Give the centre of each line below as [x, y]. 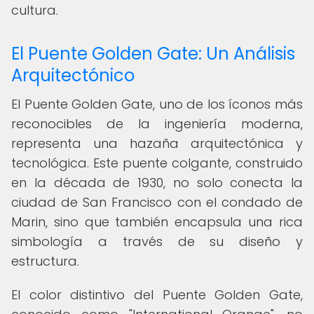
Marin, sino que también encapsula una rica [157, 222]
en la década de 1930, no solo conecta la [157, 183]
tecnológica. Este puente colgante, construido [157, 163]
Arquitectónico [73, 75]
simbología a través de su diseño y [157, 241]
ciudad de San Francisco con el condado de [157, 202]
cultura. [35, 10]
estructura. [45, 261]
